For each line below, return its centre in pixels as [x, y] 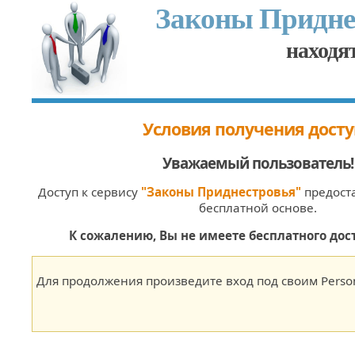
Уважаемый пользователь [256, 163]
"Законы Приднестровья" [221, 192]
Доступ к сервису [90, 192]
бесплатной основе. [258, 208]
